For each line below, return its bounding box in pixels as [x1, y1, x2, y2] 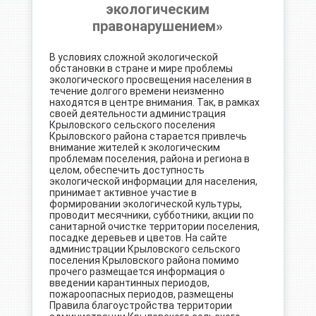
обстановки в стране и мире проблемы [49, 63, 233, 74]
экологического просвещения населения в [49, 74, 252, 85]
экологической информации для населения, [49, 176, 257, 187]
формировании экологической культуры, [49, 198, 242, 209]
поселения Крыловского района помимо [49, 255, 239, 266]
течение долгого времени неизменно [49, 85, 224, 97]
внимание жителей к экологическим [49, 142, 220, 153]
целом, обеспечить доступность [49, 164, 205, 176]
